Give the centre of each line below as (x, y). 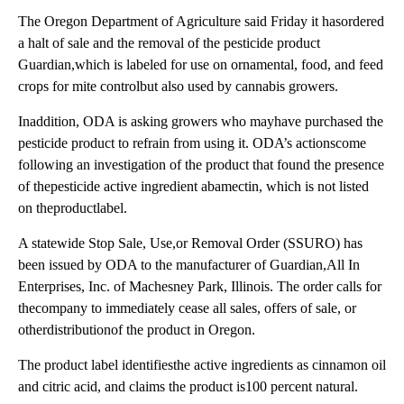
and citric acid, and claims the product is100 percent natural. (188, 387)
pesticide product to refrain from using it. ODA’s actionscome (192, 143)
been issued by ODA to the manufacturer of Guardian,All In (189, 265)
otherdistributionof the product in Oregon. (137, 330)
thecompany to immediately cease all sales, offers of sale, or (187, 308)
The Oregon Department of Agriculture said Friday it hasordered (201, 22)
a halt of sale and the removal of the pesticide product (169, 43)
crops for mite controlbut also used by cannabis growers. (178, 87)
